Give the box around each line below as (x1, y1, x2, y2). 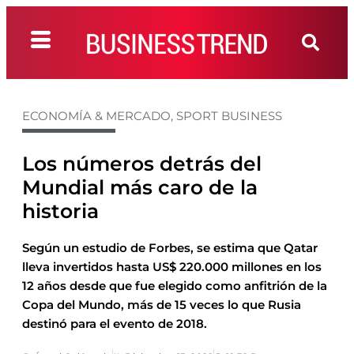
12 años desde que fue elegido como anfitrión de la (22, 278, 327, 293)
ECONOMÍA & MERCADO (22, 108, 171, 123)
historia (22, 199, 99, 223)
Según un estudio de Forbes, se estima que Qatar (22, 240, 318, 255)
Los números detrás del (22, 152, 262, 175)
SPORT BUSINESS (176, 108, 282, 123)
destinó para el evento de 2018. (22, 316, 207, 331)
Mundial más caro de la (22, 175, 258, 199)
